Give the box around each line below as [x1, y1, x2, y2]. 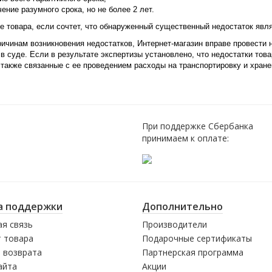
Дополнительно [142, 200, 223, 213]
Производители [142, 219, 207, 230]
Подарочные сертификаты [142, 233, 252, 244]
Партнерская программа [142, 246, 243, 258]
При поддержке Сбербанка [142, 120, 253, 132]
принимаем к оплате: [142, 132, 229, 144]
